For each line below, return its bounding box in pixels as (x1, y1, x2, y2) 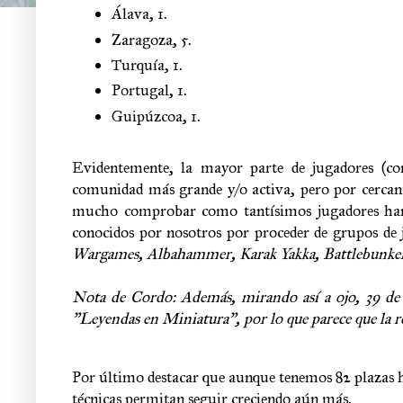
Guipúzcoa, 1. (112, 105, 201, 126)
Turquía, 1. (112, 55, 183, 76)
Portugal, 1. (112, 80, 187, 101)
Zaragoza (112, 29, 173, 49)
